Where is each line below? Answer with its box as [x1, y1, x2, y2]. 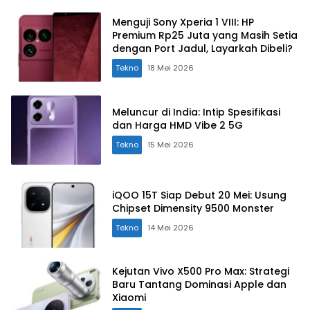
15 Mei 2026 [147, 138, 194, 150]
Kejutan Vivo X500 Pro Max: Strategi [112, 264, 289, 279]
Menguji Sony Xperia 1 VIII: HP [112, 15, 254, 30]
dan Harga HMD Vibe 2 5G [112, 118, 243, 132]
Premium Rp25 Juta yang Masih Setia [112, 28, 298, 43]
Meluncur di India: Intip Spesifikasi [112, 104, 280, 119]
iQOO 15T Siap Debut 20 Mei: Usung [112, 188, 286, 202]
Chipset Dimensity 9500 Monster [112, 201, 274, 215]
